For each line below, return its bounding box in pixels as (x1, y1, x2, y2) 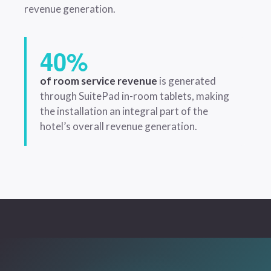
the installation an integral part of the (40, 105, 208, 118)
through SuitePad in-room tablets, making (40, 90, 229, 103)
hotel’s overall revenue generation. (40, 120, 197, 133)
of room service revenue (40, 74, 157, 88)
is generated (157, 74, 216, 88)
